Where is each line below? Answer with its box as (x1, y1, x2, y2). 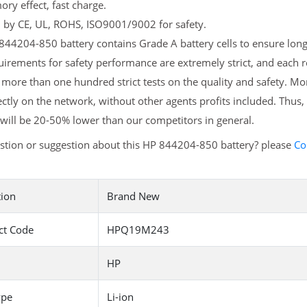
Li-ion (106, 290, 134, 304)
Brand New (106, 189, 160, 204)
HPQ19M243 (106, 223, 169, 237)
